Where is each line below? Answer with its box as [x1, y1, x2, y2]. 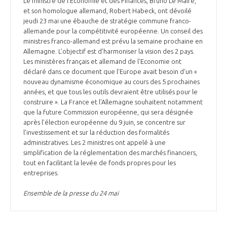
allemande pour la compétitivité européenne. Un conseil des [23, 27, 203, 35]
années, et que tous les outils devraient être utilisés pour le [23, 88, 198, 96]
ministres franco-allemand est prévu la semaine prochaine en [23, 37, 203, 45]
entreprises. [23, 169, 60, 177]
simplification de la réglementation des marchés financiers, [23, 149, 197, 157]
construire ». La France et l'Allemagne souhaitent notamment [23, 98, 203, 106]
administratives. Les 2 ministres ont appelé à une [23, 139, 166, 146]
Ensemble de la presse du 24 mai [23, 190, 119, 197]
